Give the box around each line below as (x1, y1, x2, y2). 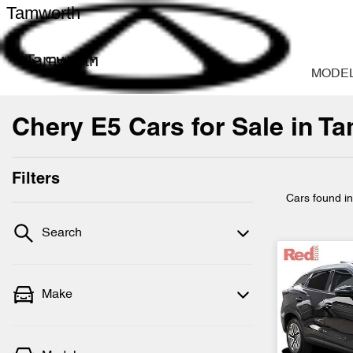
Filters (12, 173, 60, 187)
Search (42, 227, 82, 240)
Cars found (286, 194, 344, 204)
